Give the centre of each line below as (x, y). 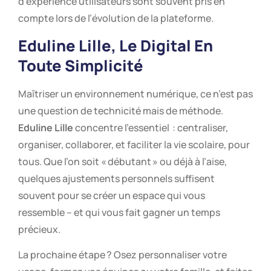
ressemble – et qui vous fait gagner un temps (119, 212)
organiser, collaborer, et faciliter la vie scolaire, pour (134, 144)
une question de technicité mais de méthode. (121, 110)
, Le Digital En (162, 45)
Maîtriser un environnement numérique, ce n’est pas (135, 93)
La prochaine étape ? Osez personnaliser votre (122, 255)
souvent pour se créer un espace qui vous (112, 195)
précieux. (39, 229)
